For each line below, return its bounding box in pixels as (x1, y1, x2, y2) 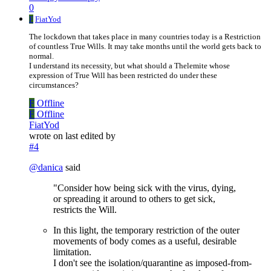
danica (38, 162, 63, 173)
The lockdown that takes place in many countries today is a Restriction (29, 32, 261, 42)
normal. (29, 51, 54, 61)
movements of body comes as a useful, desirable (53, 236, 237, 247)
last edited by (65, 131, 116, 142)
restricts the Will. (53, 204, 117, 215)
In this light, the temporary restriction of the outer (53, 225, 240, 236)
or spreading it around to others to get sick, (53, 194, 215, 204)
